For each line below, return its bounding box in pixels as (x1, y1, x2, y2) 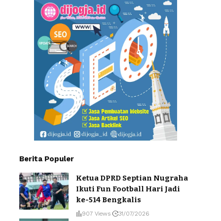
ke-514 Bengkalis (76, 195, 141, 204)
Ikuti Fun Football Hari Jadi (76, 184, 180, 193)
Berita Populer (19, 154, 74, 163)
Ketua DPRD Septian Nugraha (76, 173, 188, 183)
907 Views (82, 210, 110, 217)
